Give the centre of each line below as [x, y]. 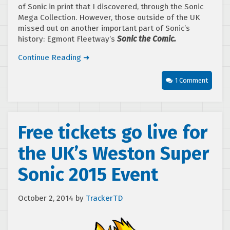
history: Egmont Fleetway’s [68, 39]
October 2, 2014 [46, 198]
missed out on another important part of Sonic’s [104, 28]
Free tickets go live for [113, 133]
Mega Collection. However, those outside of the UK [109, 18]
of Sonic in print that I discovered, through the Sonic [111, 7]
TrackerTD [104, 198]
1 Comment [191, 81]
